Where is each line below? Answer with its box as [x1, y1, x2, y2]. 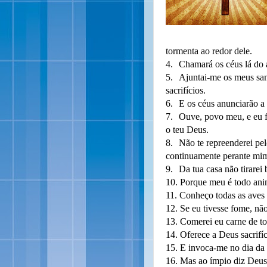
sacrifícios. [166, 85, 206, 95]
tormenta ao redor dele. [166, 46, 252, 56]
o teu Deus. [166, 125, 209, 135]
